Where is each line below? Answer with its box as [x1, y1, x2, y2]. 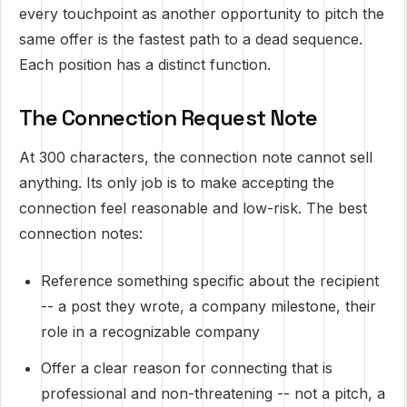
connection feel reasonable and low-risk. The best [19, 199, 367, 217]
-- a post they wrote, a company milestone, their [41, 297, 376, 315]
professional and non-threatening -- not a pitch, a [41, 384, 385, 402]
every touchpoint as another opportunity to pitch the [19, 5, 384, 23]
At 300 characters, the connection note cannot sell [19, 148, 372, 166]
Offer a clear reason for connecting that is [41, 359, 333, 377]
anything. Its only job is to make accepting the [19, 174, 334, 192]
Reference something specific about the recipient [41, 272, 379, 290]
